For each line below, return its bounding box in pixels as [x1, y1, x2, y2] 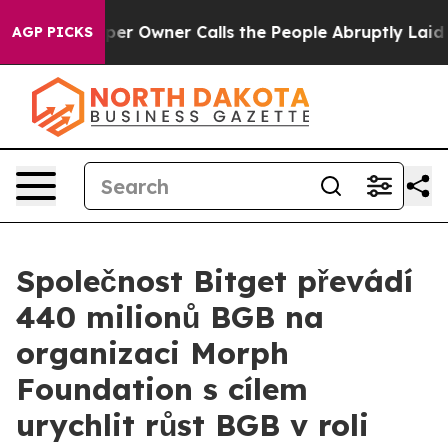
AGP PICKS [12, 23, 93, 41]
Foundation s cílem [16, 370, 308, 408]
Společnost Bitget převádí [16, 262, 413, 300]
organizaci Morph [16, 334, 289, 372]
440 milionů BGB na [16, 298, 324, 336]
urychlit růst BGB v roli [16, 406, 369, 444]
